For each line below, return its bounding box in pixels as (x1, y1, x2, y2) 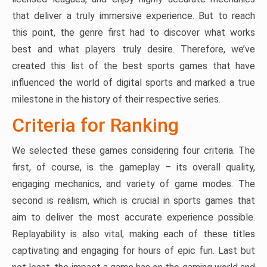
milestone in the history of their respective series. (12, 94, 221, 105)
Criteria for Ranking (12, 114, 179, 136)
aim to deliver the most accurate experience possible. (12, 212, 255, 223)
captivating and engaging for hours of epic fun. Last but (12, 245, 255, 256)
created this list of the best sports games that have (12, 60, 255, 72)
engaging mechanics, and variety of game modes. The (12, 178, 255, 190)
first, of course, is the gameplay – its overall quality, (12, 162, 255, 173)
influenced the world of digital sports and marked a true (12, 77, 255, 88)
